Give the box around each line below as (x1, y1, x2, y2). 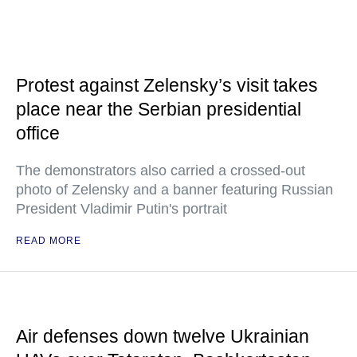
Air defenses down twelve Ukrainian (16, 326, 309, 347)
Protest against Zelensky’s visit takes (16, 75, 318, 96)
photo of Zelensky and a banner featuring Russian (16, 182, 333, 198)
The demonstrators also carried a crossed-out (16, 163, 305, 178)
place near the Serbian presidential (16, 99, 301, 120)
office (16, 123, 60, 143)
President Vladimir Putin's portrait (16, 201, 227, 217)
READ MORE (16, 235, 81, 246)
